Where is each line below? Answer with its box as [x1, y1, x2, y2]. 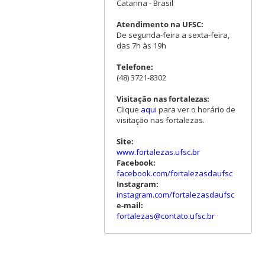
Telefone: [116, 61, 153, 72]
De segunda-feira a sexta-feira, [116, 29, 230, 40]
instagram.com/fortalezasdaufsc [116, 189, 234, 200]
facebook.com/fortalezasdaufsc [116, 167, 232, 179]
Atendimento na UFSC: [116, 18, 203, 30]
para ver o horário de [156, 104, 235, 115]
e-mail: [116, 199, 143, 211]
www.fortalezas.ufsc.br [116, 146, 200, 157]
